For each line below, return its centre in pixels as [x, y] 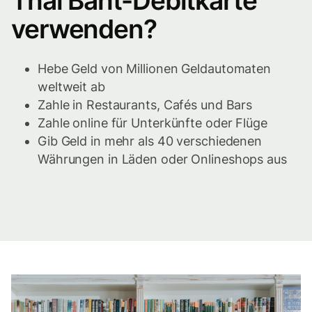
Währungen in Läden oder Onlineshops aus [162, 159]
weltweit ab [71, 87]
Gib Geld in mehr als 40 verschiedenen [150, 141]
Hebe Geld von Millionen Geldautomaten [155, 69]
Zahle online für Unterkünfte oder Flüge [153, 123]
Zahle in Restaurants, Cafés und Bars [145, 105]
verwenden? [84, 29]
